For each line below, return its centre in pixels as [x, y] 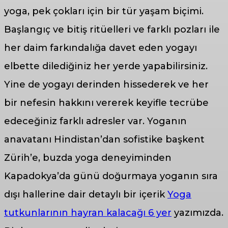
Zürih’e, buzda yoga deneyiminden [88, 158]
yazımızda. [197, 212]
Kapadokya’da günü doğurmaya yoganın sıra [111, 176]
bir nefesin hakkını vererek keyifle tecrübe [106, 103]
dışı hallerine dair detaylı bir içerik [86, 194]
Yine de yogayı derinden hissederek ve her [106, 84]
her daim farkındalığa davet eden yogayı [101, 48]
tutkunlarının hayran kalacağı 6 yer [88, 212]
